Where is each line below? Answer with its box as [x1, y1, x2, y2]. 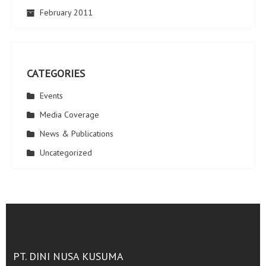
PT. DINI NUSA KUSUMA [12, 249, 123, 263]
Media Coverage [40, 109, 99, 120]
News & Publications [40, 128, 113, 139]
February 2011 [40, 7, 93, 18]
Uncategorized [40, 147, 92, 158]
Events [40, 90, 63, 101]
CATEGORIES [27, 66, 85, 80]
